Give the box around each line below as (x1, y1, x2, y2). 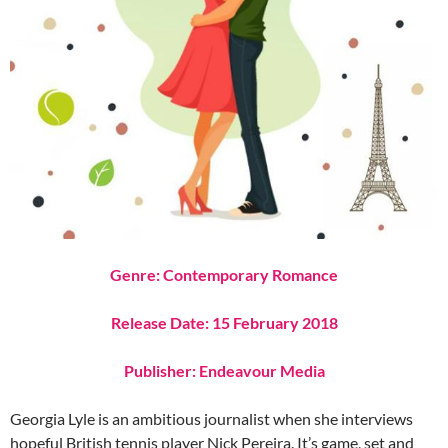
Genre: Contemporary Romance (110, 265, 338, 285)
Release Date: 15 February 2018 (110, 313, 338, 333)
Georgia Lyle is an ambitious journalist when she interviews (10, 409, 413, 429)
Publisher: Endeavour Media (123, 361, 325, 381)
